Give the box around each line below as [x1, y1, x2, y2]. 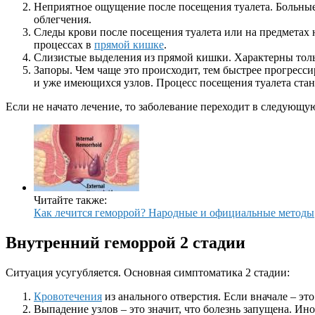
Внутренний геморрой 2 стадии [6, 233, 245, 252]
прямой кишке [94, 39, 164, 51]
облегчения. [34, 13, 91, 26]
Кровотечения [34, 290, 102, 303]
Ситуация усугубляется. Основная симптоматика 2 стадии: [6, 266, 290, 279]
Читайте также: [34, 194, 107, 207]
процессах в [34, 39, 94, 51]
